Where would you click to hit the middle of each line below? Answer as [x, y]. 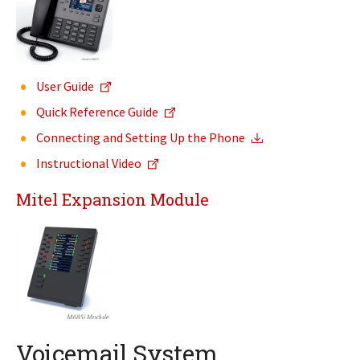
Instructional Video [89, 163]
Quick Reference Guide [97, 112]
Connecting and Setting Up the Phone [141, 137]
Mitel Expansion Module [112, 199]
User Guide [65, 86]
